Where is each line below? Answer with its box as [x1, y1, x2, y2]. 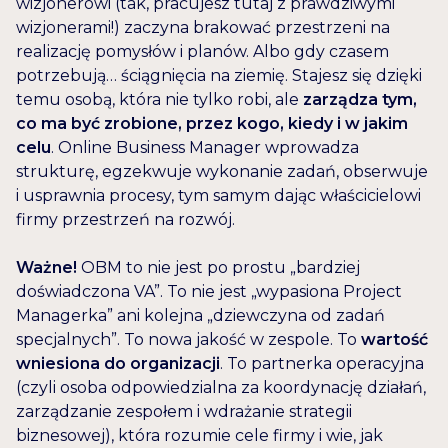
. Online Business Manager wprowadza [51, 138, 359, 158]
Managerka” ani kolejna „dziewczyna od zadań [16, 306, 385, 326]
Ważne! [16, 258, 81, 278]
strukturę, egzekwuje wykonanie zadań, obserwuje [16, 162, 428, 182]
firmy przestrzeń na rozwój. [16, 210, 235, 230]
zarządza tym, [303, 90, 417, 110]
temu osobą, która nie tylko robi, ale [16, 90, 303, 110]
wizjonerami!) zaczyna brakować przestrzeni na [16, 18, 390, 38]
